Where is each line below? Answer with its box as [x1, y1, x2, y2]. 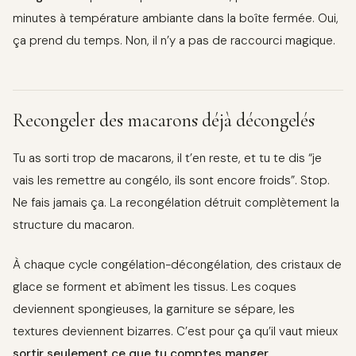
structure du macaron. [13, 216, 134, 233]
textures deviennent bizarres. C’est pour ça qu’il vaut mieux [13, 323, 338, 340]
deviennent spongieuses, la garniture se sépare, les [13, 301, 295, 318]
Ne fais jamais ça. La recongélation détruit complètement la [13, 194, 339, 211]
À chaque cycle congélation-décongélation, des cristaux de [13, 257, 342, 273]
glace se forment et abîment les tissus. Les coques [13, 279, 296, 296]
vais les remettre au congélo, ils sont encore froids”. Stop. [13, 172, 330, 188]
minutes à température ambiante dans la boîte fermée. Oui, [13, 10, 339, 26]
